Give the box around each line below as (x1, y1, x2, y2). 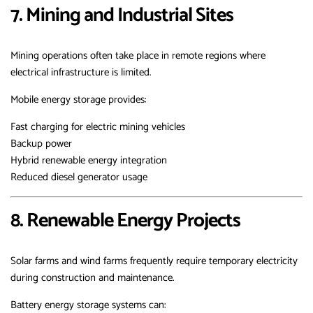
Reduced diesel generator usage (10, 168, 147, 187)
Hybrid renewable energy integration (10, 152, 167, 170)
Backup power (10, 135, 72, 153)
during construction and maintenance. (10, 269, 175, 287)
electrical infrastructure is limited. (10, 64, 152, 82)
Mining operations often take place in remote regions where (10, 47, 265, 65)
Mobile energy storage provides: (10, 91, 147, 109)
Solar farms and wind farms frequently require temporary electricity (10, 252, 298, 270)
